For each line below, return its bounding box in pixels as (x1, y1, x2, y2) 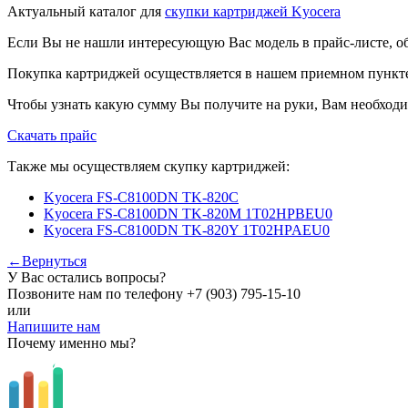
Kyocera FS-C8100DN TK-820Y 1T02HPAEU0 (44, 221, 330, 238)
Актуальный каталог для (7, 3, 165, 19)
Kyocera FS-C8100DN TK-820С (44, 189, 239, 205)
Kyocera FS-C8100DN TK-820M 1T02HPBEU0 (44, 205, 332, 221)
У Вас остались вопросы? (7, 269, 166, 285)
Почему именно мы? (7, 334, 136, 351)
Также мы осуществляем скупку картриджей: (7, 158, 290, 174)
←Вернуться (7, 252, 87, 269)
